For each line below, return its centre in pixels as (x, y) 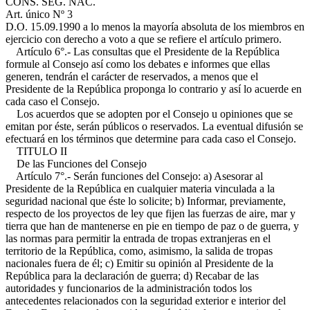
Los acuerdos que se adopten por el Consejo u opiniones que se (149, 114)
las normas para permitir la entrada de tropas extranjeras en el (138, 238)
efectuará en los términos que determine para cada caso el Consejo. (151, 139)
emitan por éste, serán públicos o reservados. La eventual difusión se (154, 126)
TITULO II (38, 151)
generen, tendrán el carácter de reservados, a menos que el (132, 76)
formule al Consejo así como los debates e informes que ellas (138, 64)
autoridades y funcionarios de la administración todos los (129, 288)
